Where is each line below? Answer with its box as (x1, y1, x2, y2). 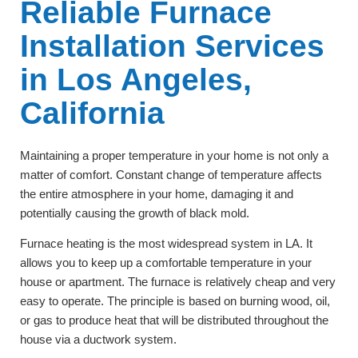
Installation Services (20, 29, 324, 63)
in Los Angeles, (20, 62, 252, 97)
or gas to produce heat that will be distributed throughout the (20, 313, 328, 328)
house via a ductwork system (20, 332, 173, 347)
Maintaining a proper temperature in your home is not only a (20, 149, 328, 162)
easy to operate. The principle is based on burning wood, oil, (20, 294, 330, 308)
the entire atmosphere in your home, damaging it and (20, 187, 293, 201)
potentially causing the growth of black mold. (20, 206, 249, 220)
